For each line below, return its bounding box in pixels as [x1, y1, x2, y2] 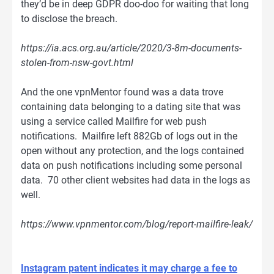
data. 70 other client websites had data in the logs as [21, 174, 250, 186]
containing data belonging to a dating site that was [21, 100, 240, 113]
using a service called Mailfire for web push [21, 115, 207, 127]
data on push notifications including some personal [21, 159, 242, 171]
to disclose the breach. [21, 12, 117, 24]
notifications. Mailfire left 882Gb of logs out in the [21, 130, 237, 142]
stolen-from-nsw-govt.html [21, 56, 133, 68]
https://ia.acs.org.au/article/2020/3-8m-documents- [21, 42, 242, 54]
